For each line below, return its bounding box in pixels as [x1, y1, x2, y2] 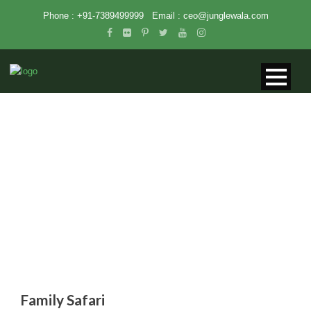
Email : [146, 10, 180, 21]
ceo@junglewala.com [183, 10, 269, 21]
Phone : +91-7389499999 [42, 10, 146, 21]
